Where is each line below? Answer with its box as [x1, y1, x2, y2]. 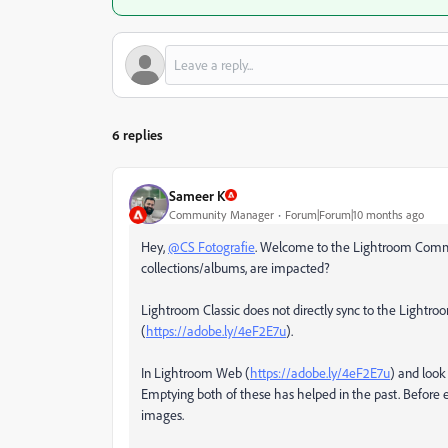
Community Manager [169, 206, 274, 222]
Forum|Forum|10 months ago [285, 206, 424, 222]
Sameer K [169, 186, 225, 204]
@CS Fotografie [168, 238, 255, 255]
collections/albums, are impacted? [141, 259, 333, 276]
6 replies [112, 126, 163, 143]
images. [141, 406, 184, 423]
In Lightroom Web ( [141, 364, 250, 381]
